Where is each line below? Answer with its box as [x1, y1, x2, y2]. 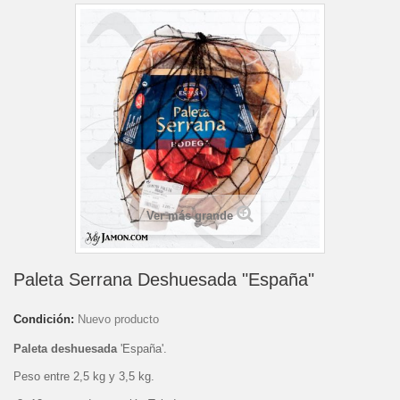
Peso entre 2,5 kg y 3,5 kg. [13, 370, 154, 384]
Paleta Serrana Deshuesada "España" [13, 270, 314, 290]
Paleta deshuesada [13, 342, 117, 356]
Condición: [13, 312, 74, 327]
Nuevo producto [78, 312, 159, 327]
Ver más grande [146, 209, 233, 223]
